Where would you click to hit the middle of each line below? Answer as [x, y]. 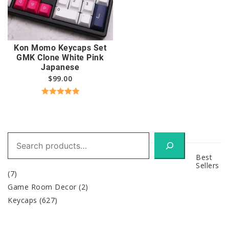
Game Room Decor [42, 187]
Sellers [208, 166]
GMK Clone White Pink [60, 57]
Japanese [60, 67]
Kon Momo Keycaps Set [60, 48]
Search [20, 136]
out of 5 [60, 113]
